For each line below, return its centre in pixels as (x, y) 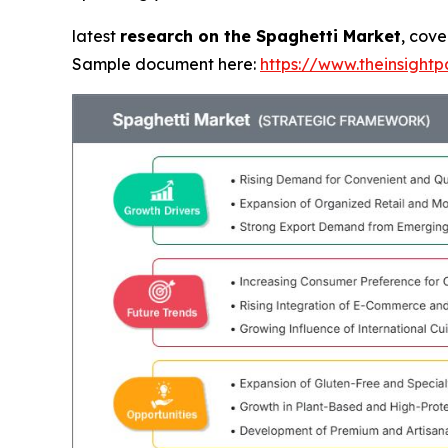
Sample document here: (166, 64)
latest (96, 36)
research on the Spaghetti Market (260, 36)
